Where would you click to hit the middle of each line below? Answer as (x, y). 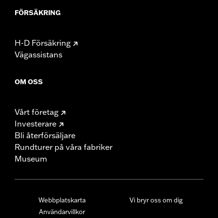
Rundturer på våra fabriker (64, 147)
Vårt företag (36, 112)
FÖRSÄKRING (38, 12)
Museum (31, 158)
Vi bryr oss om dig (156, 200)
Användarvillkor (62, 211)
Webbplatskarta (62, 200)
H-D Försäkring (43, 43)
